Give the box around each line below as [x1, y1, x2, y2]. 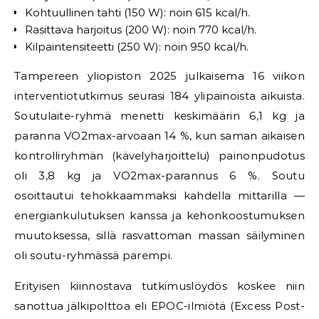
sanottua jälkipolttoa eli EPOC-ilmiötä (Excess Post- [14, 299, 305, 313]
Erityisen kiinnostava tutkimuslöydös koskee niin [14, 279, 305, 293]
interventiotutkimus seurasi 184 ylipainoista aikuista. [14, 89, 305, 103]
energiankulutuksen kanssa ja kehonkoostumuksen [14, 209, 305, 222]
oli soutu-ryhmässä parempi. [14, 249, 173, 262]
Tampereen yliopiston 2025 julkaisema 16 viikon [14, 69, 305, 83]
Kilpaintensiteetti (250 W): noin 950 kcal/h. [25, 40, 249, 53]
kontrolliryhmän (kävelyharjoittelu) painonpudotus [14, 149, 305, 162]
